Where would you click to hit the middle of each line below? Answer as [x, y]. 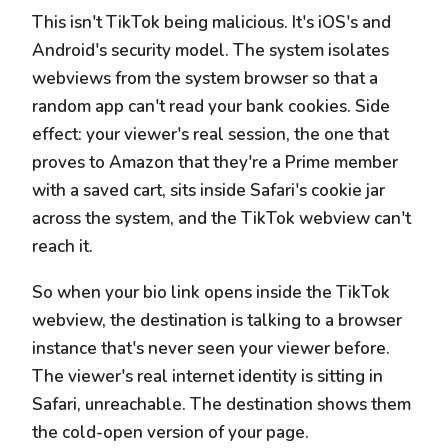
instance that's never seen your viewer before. [211, 349]
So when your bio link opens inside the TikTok [211, 293]
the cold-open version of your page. [170, 433]
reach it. [62, 246]
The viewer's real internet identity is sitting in [207, 377]
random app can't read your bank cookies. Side [211, 106]
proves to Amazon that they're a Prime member [215, 162]
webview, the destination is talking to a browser [217, 321]
